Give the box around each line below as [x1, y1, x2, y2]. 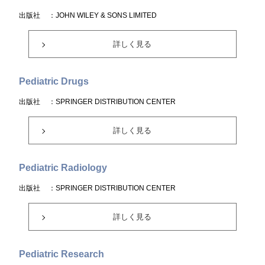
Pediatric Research [19, 249, 105, 259]
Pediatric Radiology [19, 163, 108, 173]
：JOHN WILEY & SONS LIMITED [49, 11, 157, 20]
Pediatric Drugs [19, 76, 89, 86]
